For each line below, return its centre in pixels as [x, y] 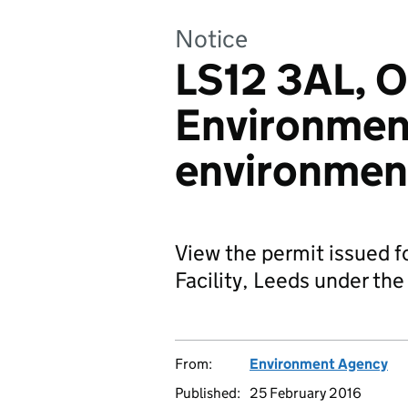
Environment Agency [319, 364]
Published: [208, 393]
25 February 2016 [306, 393]
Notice [211, 39]
